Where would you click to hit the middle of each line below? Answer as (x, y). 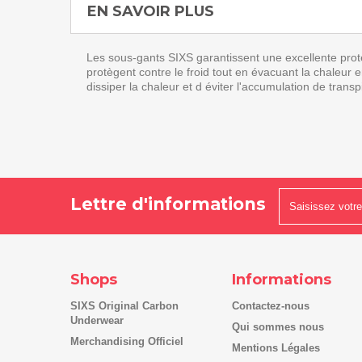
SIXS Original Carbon (124, 306)
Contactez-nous (271, 306)
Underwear (97, 320)
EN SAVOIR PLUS (151, 11)
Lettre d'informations (168, 204)
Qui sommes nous (278, 327)
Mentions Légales (276, 348)
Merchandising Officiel (127, 341)
